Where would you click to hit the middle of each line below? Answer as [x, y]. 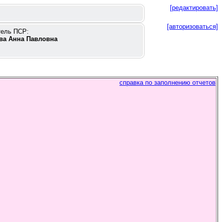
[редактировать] [194, 8]
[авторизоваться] [193, 27]
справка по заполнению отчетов [167, 83]
